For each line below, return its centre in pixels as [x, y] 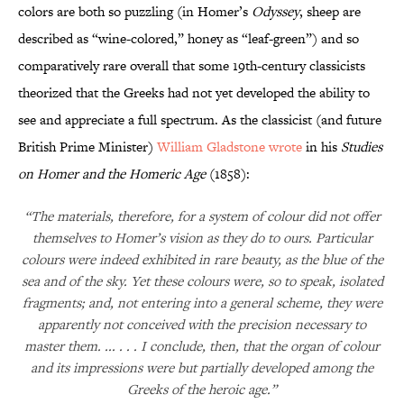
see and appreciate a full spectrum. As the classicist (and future [200, 120]
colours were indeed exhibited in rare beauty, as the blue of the [202, 260]
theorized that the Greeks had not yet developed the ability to [194, 93]
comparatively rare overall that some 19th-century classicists [192, 66]
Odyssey [275, 12]
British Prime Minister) [87, 147]
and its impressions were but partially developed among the [202, 368]
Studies [362, 147]
